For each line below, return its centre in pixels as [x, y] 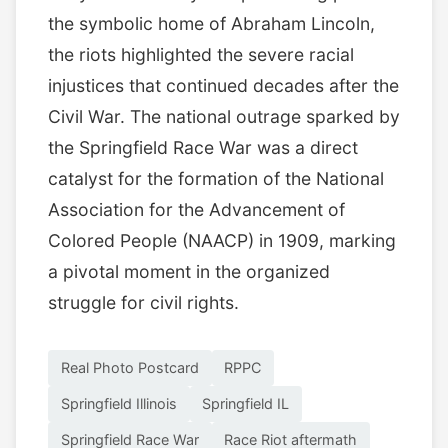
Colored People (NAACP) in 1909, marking [222, 240]
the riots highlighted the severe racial [201, 54]
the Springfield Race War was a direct [203, 147]
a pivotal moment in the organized [189, 271]
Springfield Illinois [118, 404]
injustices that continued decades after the [223, 85]
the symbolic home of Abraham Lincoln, [211, 23]
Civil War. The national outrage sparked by [224, 116]
